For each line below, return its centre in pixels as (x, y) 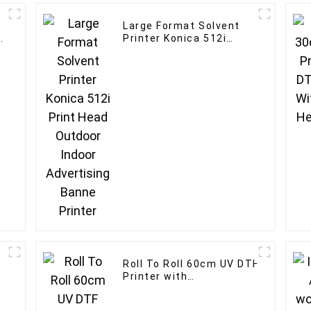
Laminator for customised (194, 288)
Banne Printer (161, 75)
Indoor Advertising (173, 63)
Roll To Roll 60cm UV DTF (191, 263)
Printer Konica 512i (175, 38)
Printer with (155, 276)
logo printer (155, 301)
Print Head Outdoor (175, 50)
